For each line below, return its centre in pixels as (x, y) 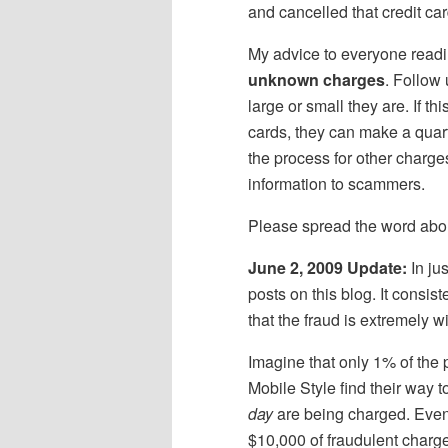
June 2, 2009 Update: (327, 268)
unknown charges (316, 80)
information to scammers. (336, 184)
